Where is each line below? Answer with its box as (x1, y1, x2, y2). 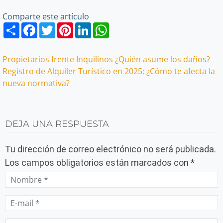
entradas (2, 90, 73, 110)
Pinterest (73, 21, 108, 32)
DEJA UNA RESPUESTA (5, 118, 109, 130)
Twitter (55, 21, 82, 32)
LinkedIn (91, 21, 122, 32)
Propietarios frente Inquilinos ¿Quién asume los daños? (2, 54, 210, 65)
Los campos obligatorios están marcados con (5, 157, 191, 168)
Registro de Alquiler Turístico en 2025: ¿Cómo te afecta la (2, 66, 215, 77)
